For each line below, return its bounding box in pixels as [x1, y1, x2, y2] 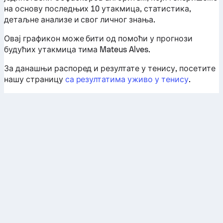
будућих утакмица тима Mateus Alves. [4, 45, 151, 54]
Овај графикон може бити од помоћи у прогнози [4, 34, 193, 43]
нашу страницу [4, 75, 65, 84]
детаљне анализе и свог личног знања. [4, 15, 155, 24]
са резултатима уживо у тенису [65, 75, 189, 84]
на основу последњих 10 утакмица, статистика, [4, 4, 191, 13]
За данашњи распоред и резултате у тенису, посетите [4, 64, 216, 73]
